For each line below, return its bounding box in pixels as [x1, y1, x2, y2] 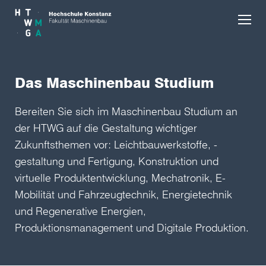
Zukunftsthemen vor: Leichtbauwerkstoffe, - [15, 138, 217, 151]
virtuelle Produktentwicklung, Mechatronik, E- [15, 171, 226, 184]
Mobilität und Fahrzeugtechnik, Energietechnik [15, 188, 232, 201]
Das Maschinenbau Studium [15, 74, 214, 91]
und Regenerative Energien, [15, 204, 146, 217]
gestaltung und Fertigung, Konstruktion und [15, 154, 218, 167]
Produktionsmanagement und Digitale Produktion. [15, 221, 249, 234]
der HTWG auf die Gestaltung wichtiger [15, 121, 197, 134]
